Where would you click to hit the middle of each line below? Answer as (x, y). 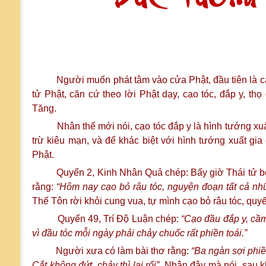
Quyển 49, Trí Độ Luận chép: (107, 219)
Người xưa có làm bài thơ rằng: (112, 251)
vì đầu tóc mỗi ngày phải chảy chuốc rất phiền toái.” (140, 233)
